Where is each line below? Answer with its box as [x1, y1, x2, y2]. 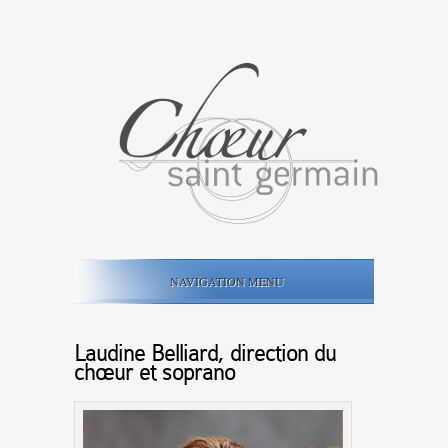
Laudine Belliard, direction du [74, 341, 336, 366]
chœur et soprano [74, 360, 235, 385]
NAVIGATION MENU [170, 273, 284, 289]
